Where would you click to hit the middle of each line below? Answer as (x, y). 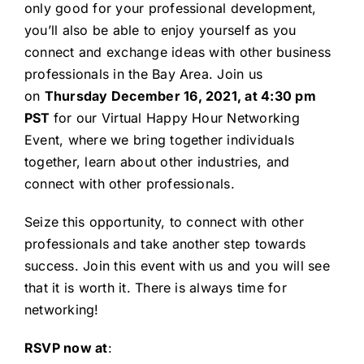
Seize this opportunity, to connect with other (164, 222)
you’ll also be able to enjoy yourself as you (160, 30)
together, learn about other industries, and (157, 162)
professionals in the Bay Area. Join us (143, 74)
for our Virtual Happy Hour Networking (176, 118)
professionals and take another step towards (165, 244)
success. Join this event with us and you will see (177, 266)
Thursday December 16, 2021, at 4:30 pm (180, 96)
